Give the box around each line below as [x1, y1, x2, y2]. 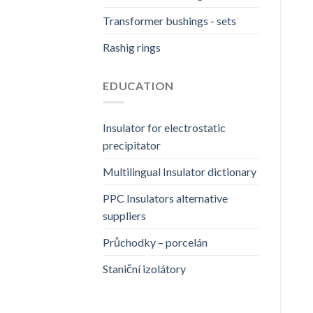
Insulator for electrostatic [103, 121, 226, 135]
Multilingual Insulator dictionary [103, 165, 256, 179]
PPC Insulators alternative [103, 191, 228, 205]
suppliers [103, 209, 146, 223]
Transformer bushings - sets [103, 13, 236, 27]
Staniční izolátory [103, 262, 186, 276]
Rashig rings [103, 40, 161, 54]
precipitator [103, 138, 161, 152]
